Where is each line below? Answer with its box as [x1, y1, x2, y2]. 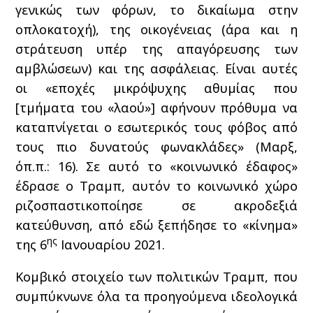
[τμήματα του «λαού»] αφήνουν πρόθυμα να [15, 99, 298, 116]
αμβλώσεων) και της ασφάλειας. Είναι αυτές [15, 60, 298, 77]
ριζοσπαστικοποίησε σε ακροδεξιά [15, 197, 298, 214]
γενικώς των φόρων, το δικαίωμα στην [15, 1, 298, 18]
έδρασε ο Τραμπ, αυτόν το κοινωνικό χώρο [15, 177, 298, 194]
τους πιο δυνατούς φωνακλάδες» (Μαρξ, [15, 138, 298, 155]
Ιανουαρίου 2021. [57, 236, 166, 253]
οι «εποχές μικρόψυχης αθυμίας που [15, 80, 298, 96]
